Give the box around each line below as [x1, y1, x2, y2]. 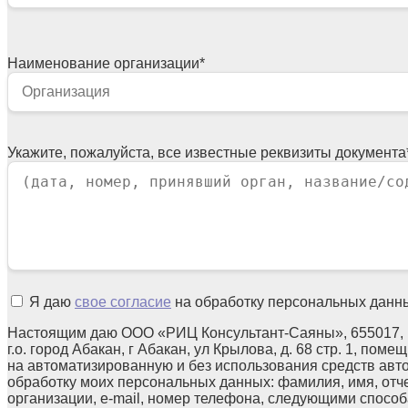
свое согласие [75, 293, 171, 310]
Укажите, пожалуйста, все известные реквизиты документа [7, 144, 406, 160]
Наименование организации [7, 55, 199, 71]
